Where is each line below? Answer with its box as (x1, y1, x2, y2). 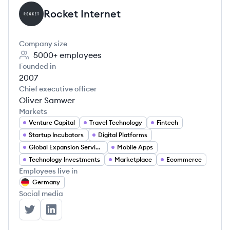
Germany (32, 178, 60, 186)
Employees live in (19, 166, 78, 176)
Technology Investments (29, 156, 100, 163)
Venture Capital (29, 119, 75, 126)
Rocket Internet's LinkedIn (50, 209, 152, 220)
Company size (19, 39, 67, 48)
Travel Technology (89, 119, 142, 126)
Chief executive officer (19, 84, 97, 93)
